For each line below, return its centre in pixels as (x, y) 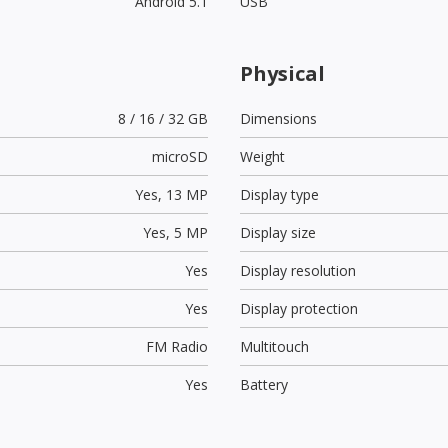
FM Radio (176, 346)
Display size (278, 232)
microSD (179, 156)
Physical (282, 73)
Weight (262, 156)
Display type (279, 194)
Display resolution (298, 270)
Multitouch (274, 346)
